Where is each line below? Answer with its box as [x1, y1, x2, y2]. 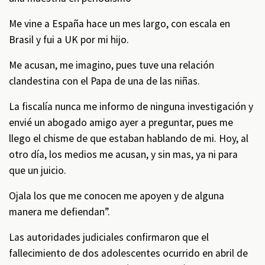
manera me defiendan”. [9, 205, 110, 218]
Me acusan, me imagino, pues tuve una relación [9, 59, 214, 72]
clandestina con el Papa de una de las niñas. [9, 75, 200, 88]
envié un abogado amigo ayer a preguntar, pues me [9, 116, 233, 129]
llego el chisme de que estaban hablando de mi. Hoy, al [9, 132, 248, 145]
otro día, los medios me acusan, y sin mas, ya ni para [9, 148, 238, 161]
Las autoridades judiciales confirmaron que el [9, 231, 209, 244]
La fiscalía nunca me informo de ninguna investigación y [9, 100, 253, 113]
